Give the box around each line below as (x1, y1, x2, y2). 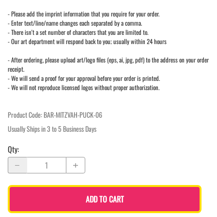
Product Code (8, 109, 41, 120)
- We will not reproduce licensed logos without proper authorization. (8, 83, 159, 93)
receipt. (8, 64, 24, 74)
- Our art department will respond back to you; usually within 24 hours (8, 37, 167, 46)
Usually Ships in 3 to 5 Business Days (8, 124, 96, 134)
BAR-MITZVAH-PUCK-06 (44, 109, 102, 120)
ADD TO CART (85, 193, 124, 205)
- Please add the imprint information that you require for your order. (8, 9, 159, 19)
